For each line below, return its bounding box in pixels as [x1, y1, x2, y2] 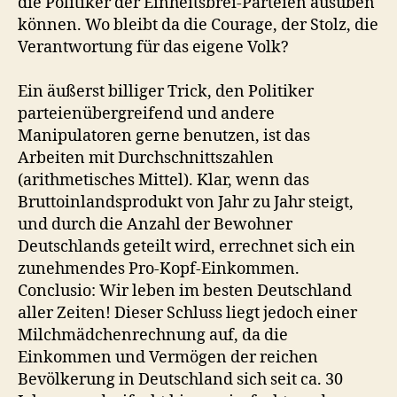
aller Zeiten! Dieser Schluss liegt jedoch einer [18, 303, 357, 323]
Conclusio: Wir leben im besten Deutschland [18, 281, 352, 301]
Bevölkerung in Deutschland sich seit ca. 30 [18, 370, 343, 390]
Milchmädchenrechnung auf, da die [18, 325, 288, 346]
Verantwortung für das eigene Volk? [18, 37, 289, 58]
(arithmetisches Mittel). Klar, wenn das [18, 170, 309, 191]
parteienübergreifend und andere [18, 104, 275, 124]
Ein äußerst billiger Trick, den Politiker [18, 82, 314, 102]
